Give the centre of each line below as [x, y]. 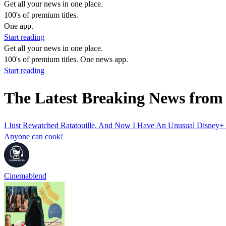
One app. [19, 26]
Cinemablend [25, 176]
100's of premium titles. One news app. [66, 59]
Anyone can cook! [34, 136]
